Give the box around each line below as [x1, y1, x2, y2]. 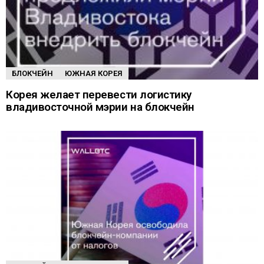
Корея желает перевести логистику [6, 86, 192, 103]
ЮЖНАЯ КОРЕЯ [65, 68, 123, 80]
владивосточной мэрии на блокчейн [6, 98, 194, 115]
